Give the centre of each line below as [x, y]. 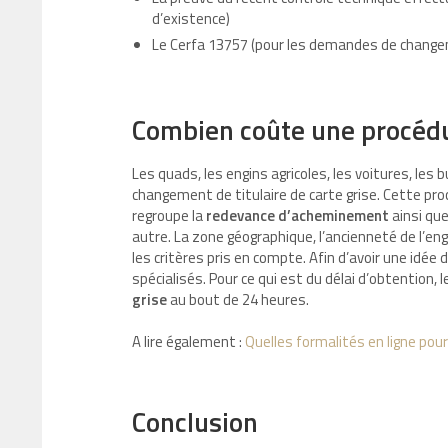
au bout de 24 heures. [239, 300]
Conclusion [198, 422]
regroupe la [169, 216]
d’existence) [191, 19]
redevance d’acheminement [297, 216]
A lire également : [188, 342]
